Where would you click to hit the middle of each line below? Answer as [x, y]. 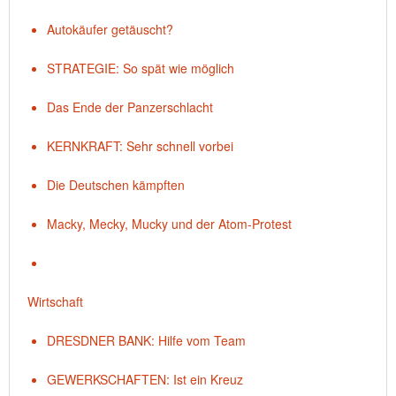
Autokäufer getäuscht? [110, 29]
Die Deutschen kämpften [116, 185]
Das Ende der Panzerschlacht [130, 107]
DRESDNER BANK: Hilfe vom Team [146, 340]
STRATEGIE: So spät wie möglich [141, 68]
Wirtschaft [55, 301]
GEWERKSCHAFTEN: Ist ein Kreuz [145, 379]
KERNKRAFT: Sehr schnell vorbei [140, 146]
